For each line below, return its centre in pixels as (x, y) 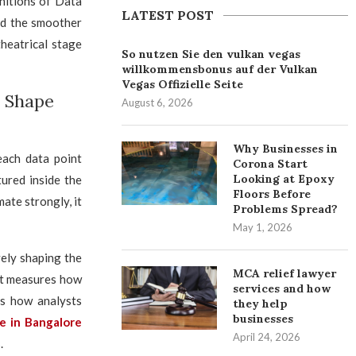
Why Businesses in (286, 149)
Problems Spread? (286, 209)
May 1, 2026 (263, 227)
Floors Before (272, 194)
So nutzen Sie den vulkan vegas (211, 54)
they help (261, 304)
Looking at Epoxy (284, 179)
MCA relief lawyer (285, 273)
